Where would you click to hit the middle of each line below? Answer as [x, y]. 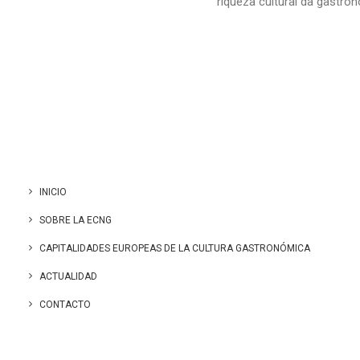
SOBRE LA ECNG [76, 220]
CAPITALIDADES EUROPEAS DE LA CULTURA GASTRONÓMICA [175, 248]
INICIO [53, 192]
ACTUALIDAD [68, 276]
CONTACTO [65, 305]
